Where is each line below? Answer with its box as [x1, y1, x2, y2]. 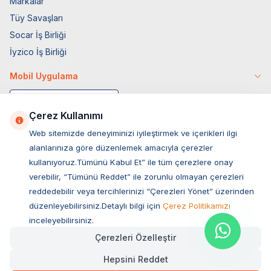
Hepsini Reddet [103, 254, 168, 264]
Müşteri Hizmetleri [10, 207, 88, 218]
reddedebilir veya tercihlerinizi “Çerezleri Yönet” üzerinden [29, 186, 254, 196]
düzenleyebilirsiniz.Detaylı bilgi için [29, 201, 160, 211]
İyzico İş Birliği [10, 46, 67, 57]
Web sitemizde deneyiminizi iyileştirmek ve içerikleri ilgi [29, 128, 237, 138]
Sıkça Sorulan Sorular [101, 237, 192, 247]
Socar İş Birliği [10, 29, 66, 40]
